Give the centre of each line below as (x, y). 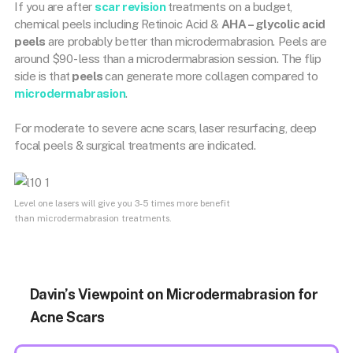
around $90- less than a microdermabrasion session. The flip (168, 58)
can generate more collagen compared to (212, 76)
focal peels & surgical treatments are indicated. (135, 145)
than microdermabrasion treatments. (93, 218)
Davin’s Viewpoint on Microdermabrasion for (174, 294)
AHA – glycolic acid (273, 24)
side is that (42, 76)
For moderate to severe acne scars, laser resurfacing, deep (165, 128)
